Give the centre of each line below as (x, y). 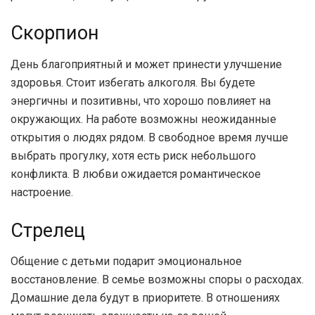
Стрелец (48, 230)
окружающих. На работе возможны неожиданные (143, 119)
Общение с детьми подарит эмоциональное (126, 262)
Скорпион (55, 33)
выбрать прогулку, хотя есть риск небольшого (133, 155)
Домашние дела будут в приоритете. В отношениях (145, 298)
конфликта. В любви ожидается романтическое (136, 174)
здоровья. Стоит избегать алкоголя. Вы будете (133, 82)
